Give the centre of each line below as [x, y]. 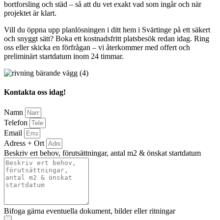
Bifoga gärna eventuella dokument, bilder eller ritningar [90, 211]
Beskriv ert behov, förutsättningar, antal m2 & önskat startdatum [102, 153]
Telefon [17, 122]
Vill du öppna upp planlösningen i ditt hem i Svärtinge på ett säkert [107, 30]
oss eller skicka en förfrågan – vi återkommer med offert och [97, 47]
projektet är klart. [30, 13]
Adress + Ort [25, 143]
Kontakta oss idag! [35, 92]
